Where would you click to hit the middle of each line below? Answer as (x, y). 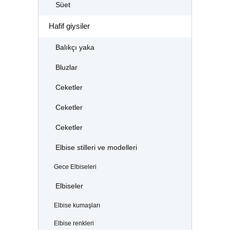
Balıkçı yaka (75, 47)
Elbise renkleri (74, 223)
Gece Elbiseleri (75, 167)
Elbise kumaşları (77, 205)
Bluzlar (66, 67)
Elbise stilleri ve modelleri (96, 148)
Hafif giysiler (69, 26)
